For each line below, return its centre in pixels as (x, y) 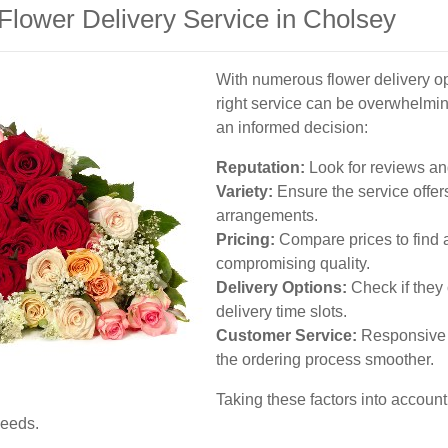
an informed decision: (292, 127)
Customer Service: (286, 335)
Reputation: (260, 167)
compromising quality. (293, 263)
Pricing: (245, 239)
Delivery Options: (281, 287)
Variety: (244, 191)
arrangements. (267, 215)
